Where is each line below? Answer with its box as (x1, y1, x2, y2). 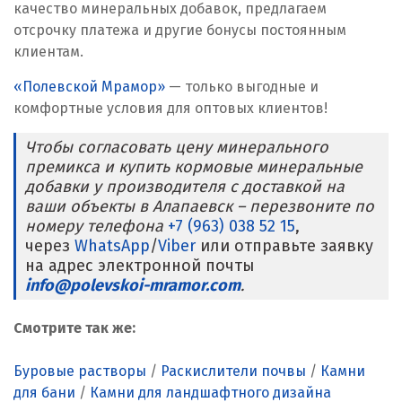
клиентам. (13, 43, 83, 60)
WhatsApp (74, 236, 150, 256)
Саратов (40, 297, 98, 314)
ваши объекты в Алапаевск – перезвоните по (25, 197, 374, 216)
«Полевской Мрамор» (13, 78, 165, 95)
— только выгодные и (165, 78, 319, 95)
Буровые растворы (13, 363, 146, 380)
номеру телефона (25, 216, 168, 236)
